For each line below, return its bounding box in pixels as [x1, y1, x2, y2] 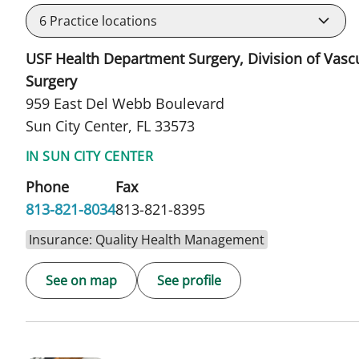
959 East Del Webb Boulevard [26, 94, 224, 114]
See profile [157, 272, 221, 290]
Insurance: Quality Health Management [29, 231, 264, 249]
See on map [46, 272, 117, 290]
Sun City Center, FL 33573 [26, 116, 195, 136]
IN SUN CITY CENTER [26, 147, 154, 166]
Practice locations [46, 12, 157, 30]
